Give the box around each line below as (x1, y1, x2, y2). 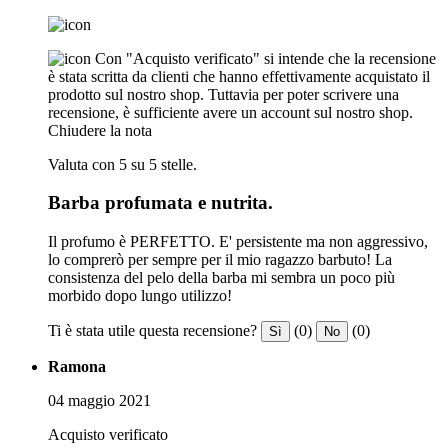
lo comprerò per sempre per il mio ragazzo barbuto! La (48, 251, 392, 269)
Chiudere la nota (48, 121, 152, 139)
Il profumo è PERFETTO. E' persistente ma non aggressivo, (48, 233, 428, 251)
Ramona (48, 358, 106, 376)
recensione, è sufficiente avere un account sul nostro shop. (48, 103, 413, 121)
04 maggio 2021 (48, 392, 151, 410)
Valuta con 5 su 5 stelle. (48, 155, 197, 173)
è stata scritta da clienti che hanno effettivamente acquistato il (48, 67, 430, 85)
